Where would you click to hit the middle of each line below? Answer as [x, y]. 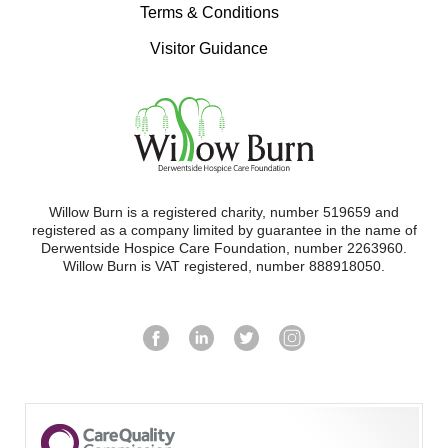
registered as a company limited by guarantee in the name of [224, 230]
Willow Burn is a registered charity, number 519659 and [224, 212]
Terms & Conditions [209, 13]
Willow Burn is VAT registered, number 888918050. [224, 266]
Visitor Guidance [209, 49]
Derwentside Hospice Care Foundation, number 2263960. [224, 248]
